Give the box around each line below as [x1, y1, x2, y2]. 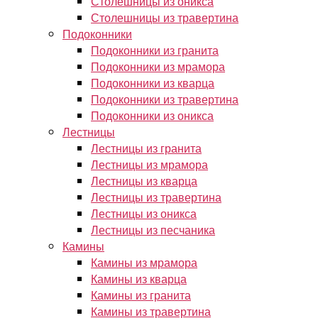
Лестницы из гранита [91, 140, 202, 156]
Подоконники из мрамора [91, 58, 225, 75]
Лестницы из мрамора [91, 156, 208, 172]
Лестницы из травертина [91, 189, 221, 205]
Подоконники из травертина [91, 91, 238, 107]
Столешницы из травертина [91, 9, 238, 26]
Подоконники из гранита [91, 42, 219, 58]
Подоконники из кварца [91, 75, 214, 91]
